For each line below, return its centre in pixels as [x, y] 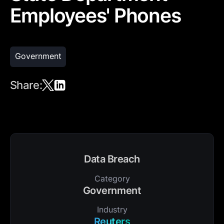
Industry [112, 210]
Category [112, 178]
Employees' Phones [95, 16]
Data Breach [112, 159]
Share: [26, 85]
